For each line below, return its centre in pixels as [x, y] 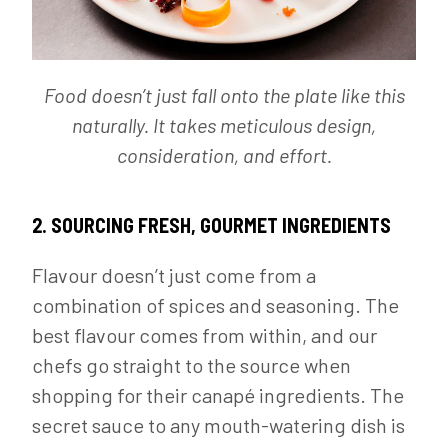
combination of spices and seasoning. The [215, 305]
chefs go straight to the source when [191, 365]
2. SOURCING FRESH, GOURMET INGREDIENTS [211, 225]
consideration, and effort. [224, 155]
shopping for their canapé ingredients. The [218, 395]
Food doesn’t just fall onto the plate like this [224, 95]
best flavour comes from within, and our [204, 335]
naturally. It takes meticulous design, [224, 125]
